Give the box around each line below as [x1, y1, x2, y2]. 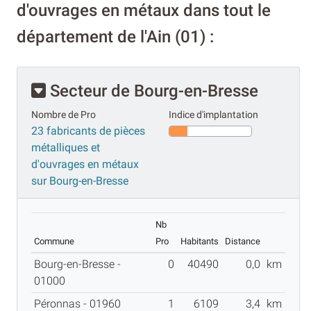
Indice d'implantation [169, 108, 258, 121]
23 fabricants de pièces [31, 124, 145, 137]
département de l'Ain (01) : [17, 26, 214, 47]
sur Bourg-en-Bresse [31, 174, 128, 187]
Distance [225, 235, 260, 246]
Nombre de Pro [31, 108, 96, 121]
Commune [34, 235, 74, 246]
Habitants [180, 235, 219, 246]
